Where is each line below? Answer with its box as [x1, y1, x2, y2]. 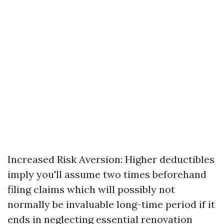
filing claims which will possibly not [7, 183, 175, 195]
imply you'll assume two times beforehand [7, 168, 206, 180]
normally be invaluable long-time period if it [7, 198, 215, 210]
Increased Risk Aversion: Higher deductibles [7, 153, 214, 165]
